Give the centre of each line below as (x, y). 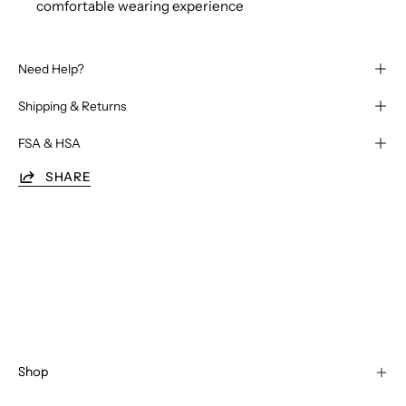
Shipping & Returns (72, 106)
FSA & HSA (49, 144)
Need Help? (51, 69)
